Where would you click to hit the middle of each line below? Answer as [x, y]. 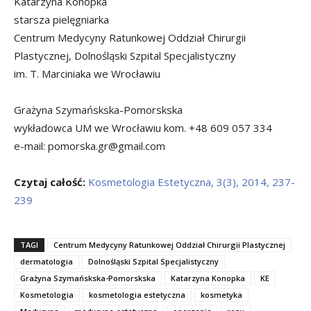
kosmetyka [221, 294]
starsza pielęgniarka [61, 19]
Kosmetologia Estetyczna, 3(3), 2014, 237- [192, 182]
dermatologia [47, 261]
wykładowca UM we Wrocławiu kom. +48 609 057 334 [143, 127]
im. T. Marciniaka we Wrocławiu [87, 73]
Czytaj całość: [50, 182]
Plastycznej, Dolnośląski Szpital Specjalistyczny [125, 55]
